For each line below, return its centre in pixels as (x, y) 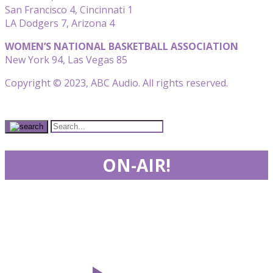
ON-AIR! (136, 165)
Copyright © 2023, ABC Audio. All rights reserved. (116, 83)
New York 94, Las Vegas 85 (66, 59)
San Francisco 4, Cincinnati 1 (69, 9)
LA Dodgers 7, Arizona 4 (60, 23)
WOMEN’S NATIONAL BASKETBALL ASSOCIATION (122, 46)
